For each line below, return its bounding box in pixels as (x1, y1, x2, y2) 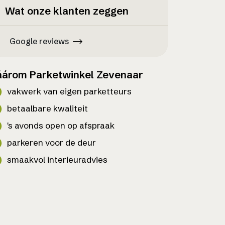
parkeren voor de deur (7, 137, 96, 148)
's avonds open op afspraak (7, 120, 115, 131)
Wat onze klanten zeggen (5, 5, 129, 18)
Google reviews (10, 36, 69, 46)
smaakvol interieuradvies (7, 154, 107, 165)
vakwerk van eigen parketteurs (7, 85, 132, 96)
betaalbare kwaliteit (7, 102, 88, 114)
